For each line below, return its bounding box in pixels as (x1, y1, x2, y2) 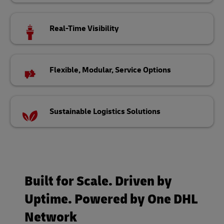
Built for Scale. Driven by (24, 172, 172, 190)
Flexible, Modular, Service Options (49, 65, 171, 75)
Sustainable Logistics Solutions (49, 106, 161, 116)
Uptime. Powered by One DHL (24, 190, 198, 208)
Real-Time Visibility (49, 23, 119, 33)
